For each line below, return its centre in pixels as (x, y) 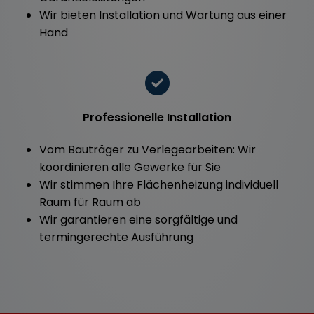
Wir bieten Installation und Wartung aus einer (163, 15)
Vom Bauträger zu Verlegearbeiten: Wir (148, 149)
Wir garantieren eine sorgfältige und (138, 219)
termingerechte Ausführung (116, 237)
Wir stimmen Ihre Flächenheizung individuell (159, 184)
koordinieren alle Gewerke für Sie (130, 167)
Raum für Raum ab (90, 202)
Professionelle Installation (157, 117)
